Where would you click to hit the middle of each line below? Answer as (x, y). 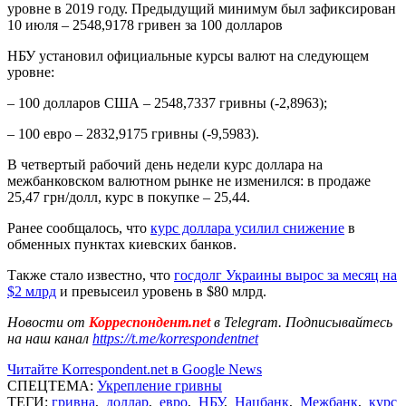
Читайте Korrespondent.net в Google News (135, 369)
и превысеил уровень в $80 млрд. (161, 291)
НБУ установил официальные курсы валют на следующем (188, 55)
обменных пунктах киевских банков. (122, 244)
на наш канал (50, 338)
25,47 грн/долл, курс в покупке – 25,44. (129, 197)
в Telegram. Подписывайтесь (303, 322)
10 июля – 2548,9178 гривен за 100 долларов (145, 24)
